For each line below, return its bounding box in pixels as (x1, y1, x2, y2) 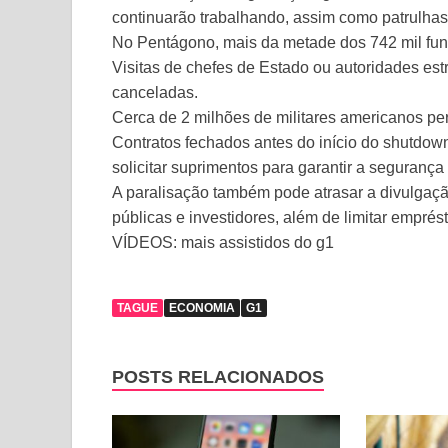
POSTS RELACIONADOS (112, 367, 324, 387)
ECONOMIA (169, 301, 235, 315)
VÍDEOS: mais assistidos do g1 (112, 234, 334, 251)
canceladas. (112, 84, 198, 101)
